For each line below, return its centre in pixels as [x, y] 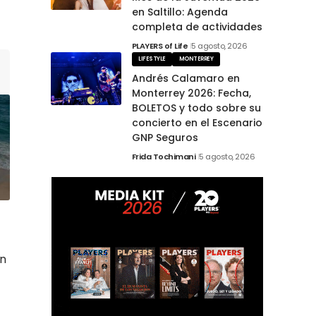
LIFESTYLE [152, 59]
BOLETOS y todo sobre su [196, 108]
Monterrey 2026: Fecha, [191, 93]
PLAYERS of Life [159, 46]
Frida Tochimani [163, 156]
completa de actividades [197, 27]
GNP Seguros [165, 137]
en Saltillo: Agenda [180, 12]
